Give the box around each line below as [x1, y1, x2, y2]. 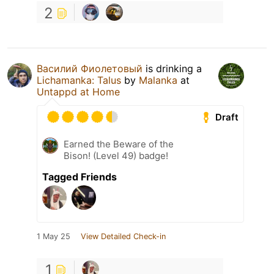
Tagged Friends [42, 171, 117, 183]
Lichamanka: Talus [37, 74, 121, 87]
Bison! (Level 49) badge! [64, 150, 168, 162]
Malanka [139, 74, 177, 87]
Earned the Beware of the [64, 138, 174, 150]
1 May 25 [37, 232, 70, 242]
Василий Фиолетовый [37, 62, 143, 75]
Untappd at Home [37, 86, 120, 98]
